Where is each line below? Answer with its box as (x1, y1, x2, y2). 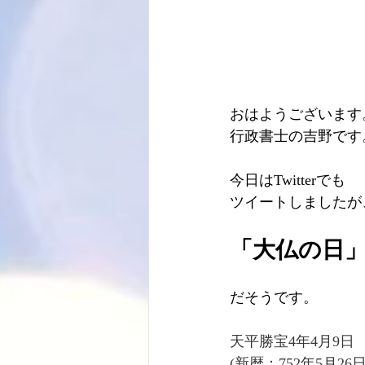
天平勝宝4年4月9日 (230, 332, 354, 350)
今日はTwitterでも (230, 171, 345, 188)
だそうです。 (230, 288, 318, 306)
